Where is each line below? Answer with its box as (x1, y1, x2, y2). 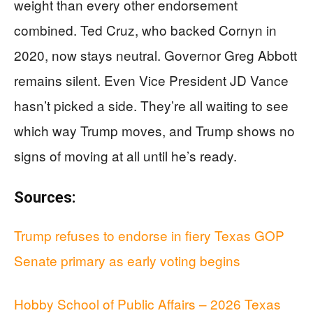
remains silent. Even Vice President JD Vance (14, 71, 289, 89)
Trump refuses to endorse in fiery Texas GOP (14, 226, 284, 245)
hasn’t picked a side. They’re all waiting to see (14, 96, 289, 115)
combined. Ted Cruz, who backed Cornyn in (14, 20, 277, 39)
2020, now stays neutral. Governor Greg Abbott (14, 45, 297, 64)
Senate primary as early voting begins (14, 251, 240, 270)
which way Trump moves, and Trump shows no (14, 121, 295, 140)
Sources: (14, 189, 75, 206)
